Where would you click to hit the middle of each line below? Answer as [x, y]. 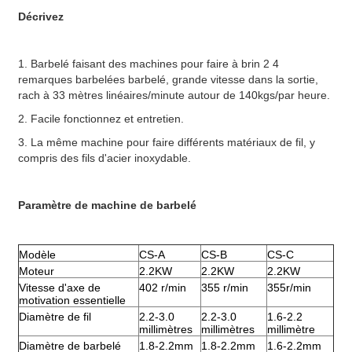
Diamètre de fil [55, 317]
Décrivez [41, 17]
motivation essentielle [72, 301]
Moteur [37, 271]
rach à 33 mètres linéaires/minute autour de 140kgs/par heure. [174, 95]
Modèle [37, 255]
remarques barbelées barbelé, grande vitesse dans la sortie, [168, 80]
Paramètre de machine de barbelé [107, 205]
